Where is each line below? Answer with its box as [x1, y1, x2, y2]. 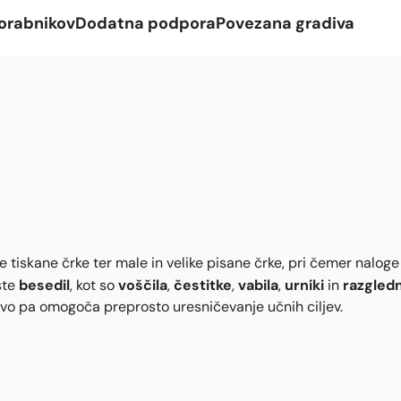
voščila [118, 275, 167, 294]
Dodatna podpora [75, 12, 216, 33]
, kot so [70, 276, 118, 294]
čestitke [174, 275, 232, 294]
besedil [19, 275, 70, 294]
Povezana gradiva [216, 12, 354, 33]
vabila [238, 275, 278, 294]
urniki [285, 275, 324, 294]
